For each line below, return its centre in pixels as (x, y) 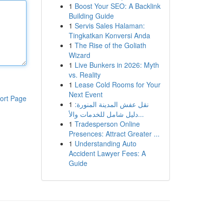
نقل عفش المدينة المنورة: (111, 104)
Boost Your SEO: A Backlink (117, 6)
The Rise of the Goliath (110, 45)
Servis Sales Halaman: (110, 26)
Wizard (79, 55)
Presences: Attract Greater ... (114, 134)
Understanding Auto (105, 143)
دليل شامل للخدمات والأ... (141, 114)
